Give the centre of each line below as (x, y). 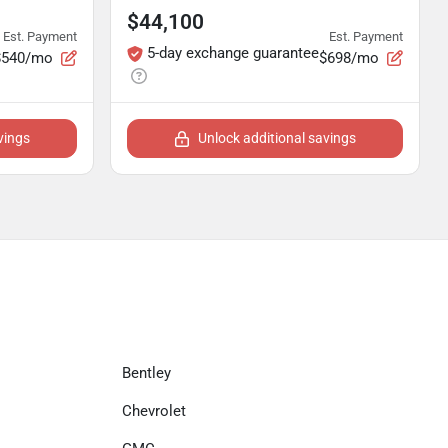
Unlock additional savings (277, 138)
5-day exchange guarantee (233, 53)
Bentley (146, 373)
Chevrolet (154, 411)
